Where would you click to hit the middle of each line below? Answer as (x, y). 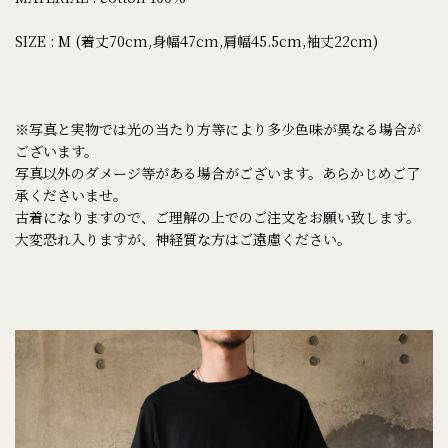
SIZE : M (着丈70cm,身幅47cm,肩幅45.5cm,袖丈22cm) (196, 41)
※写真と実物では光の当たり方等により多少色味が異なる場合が (218, 129)
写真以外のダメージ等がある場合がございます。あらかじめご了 (217, 173)
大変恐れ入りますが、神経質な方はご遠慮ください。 (183, 239)
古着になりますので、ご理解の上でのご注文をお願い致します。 (217, 217)
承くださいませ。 (71, 195)
